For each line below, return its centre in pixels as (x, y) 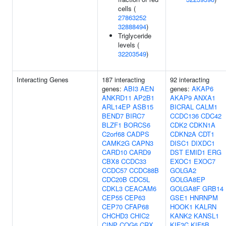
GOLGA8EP (188, 179)
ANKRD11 (117, 98)
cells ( (127, 8)
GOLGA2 (183, 170)
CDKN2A (183, 134)
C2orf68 (113, 134)
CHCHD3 (115, 216)
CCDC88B (144, 170)
